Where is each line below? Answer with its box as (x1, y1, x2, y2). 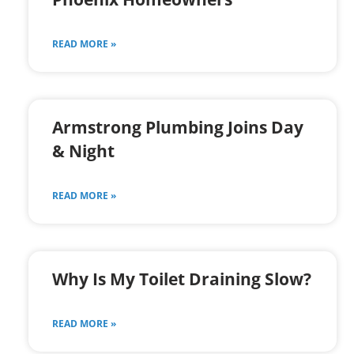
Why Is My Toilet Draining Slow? (52, 268, 311, 291)
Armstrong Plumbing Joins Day (52, 116, 303, 139)
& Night (52, 140, 115, 163)
